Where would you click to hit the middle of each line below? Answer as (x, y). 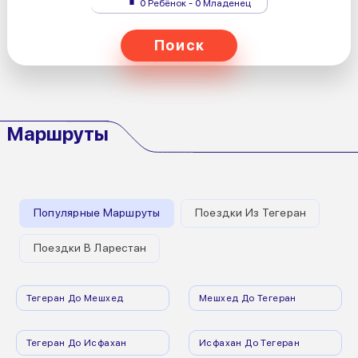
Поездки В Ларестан (90, 249)
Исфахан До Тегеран (250, 342)
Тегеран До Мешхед (75, 297)
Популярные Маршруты (97, 213)
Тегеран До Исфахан (76, 342)
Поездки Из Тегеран (251, 213)
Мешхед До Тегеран (248, 297)
